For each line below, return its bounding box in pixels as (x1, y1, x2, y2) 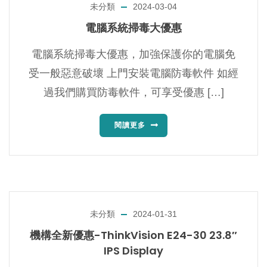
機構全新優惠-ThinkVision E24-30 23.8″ (30, 228, 237, 243)
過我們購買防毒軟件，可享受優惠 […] (43, 86, 224, 99)
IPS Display (104, 243, 163, 259)
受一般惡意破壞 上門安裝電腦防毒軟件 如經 (29, 67, 238, 80)
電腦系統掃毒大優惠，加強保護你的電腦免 (32, 48, 235, 61)
